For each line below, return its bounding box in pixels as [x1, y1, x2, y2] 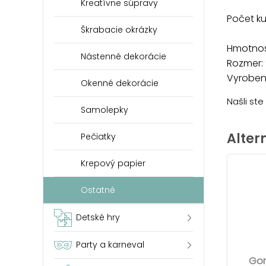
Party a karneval [76, 239, 144, 251]
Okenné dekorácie [81, 77, 159, 89]
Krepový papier [81, 157, 145, 169]
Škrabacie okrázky [81, 24, 157, 36]
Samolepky [81, 104, 128, 116]
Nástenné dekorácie [81, 50, 166, 62]
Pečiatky [81, 131, 116, 142]
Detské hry [76, 211, 120, 223]
